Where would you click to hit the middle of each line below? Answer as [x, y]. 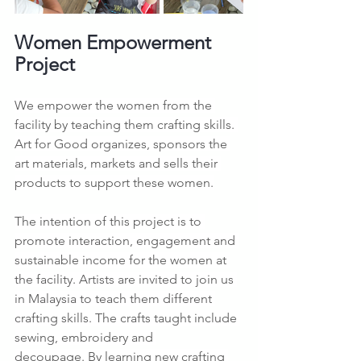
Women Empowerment [115, 42]
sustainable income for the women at [122, 260]
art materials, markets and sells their [118, 163]
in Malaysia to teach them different [115, 299]
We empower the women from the [115, 105]
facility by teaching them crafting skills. [126, 124]
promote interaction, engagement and [127, 241]
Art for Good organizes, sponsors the [122, 144]
